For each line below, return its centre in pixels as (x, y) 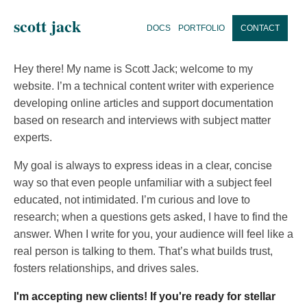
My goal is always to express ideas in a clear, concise (143, 166)
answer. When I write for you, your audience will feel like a (153, 234)
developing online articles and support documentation (144, 103)
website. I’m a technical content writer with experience (144, 86)
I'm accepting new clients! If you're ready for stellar (145, 297)
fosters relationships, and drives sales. (106, 269)
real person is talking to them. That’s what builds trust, (143, 251)
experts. (33, 138)
